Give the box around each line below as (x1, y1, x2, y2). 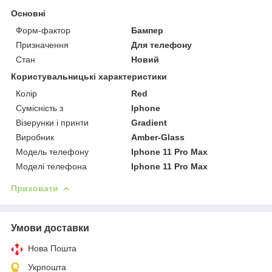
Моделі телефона (16, 161, 87, 171)
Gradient (131, 117, 168, 127)
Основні (11, 8, 46, 18)
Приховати (11, 183, 58, 193)
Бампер (131, 25, 164, 35)
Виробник (16, 132, 54, 142)
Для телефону (131, 39, 192, 50)
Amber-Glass (131, 132, 185, 142)
